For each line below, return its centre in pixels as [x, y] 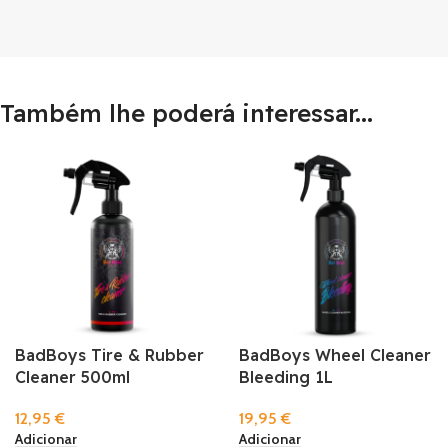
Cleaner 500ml [72, 377]
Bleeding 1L [286, 377]
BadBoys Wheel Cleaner [335, 355]
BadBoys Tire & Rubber [109, 355]
